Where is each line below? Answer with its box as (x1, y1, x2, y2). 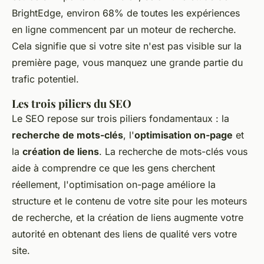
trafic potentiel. (12, 73, 79, 85)
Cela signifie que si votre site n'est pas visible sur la (12, 40, 242, 52)
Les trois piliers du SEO (12, 96, 131, 111)
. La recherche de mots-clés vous (99, 146, 247, 158)
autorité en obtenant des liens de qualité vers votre (12, 228, 237, 240)
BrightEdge (12, 7, 61, 19)
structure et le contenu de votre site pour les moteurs (12, 195, 247, 207)
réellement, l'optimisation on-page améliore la (12, 179, 216, 191)
